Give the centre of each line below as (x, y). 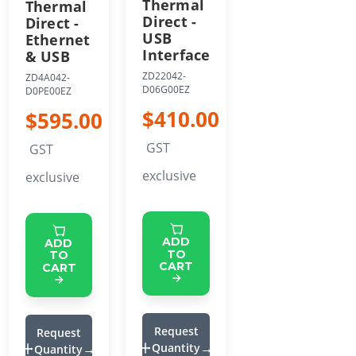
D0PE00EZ (48, 91)
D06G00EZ (166, 90)
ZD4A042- (47, 77)
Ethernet (58, 39)
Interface (176, 55)
